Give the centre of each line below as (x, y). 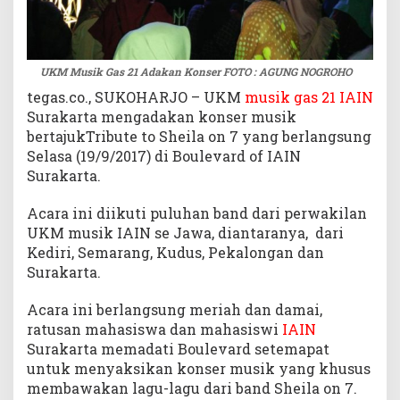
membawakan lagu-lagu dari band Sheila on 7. (192, 387)
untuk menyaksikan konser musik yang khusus (199, 368)
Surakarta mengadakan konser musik (162, 116)
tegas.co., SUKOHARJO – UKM (136, 96)
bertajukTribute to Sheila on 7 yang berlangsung (199, 136)
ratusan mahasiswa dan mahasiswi (154, 329)
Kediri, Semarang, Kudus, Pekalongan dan (175, 252)
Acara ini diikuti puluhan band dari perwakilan (197, 212)
